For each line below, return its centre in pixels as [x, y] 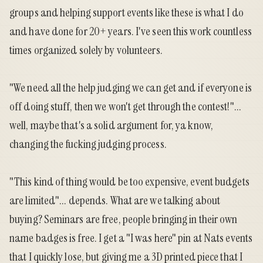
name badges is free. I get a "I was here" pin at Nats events [131, 238]
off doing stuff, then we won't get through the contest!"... [125, 107]
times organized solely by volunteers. [86, 50]
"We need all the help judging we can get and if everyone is [131, 88]
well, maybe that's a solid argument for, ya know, [111, 125]
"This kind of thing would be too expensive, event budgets [129, 182]
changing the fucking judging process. [88, 144]
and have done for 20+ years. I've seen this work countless [131, 31]
